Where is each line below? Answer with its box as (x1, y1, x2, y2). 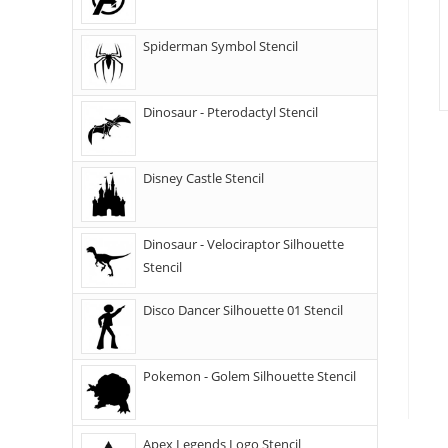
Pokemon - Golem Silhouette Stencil (143, 367, 356, 385)
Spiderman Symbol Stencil (143, 37, 298, 55)
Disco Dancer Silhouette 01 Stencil (143, 301, 343, 319)
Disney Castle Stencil (143, 169, 264, 187)
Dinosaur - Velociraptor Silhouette (143, 235, 344, 253)
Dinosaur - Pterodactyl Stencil (143, 103, 318, 121)
